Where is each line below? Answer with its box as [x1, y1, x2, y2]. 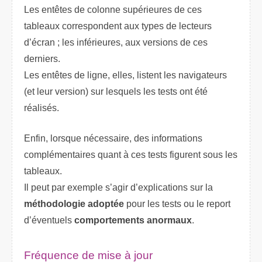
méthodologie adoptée [24, 198, 124, 209]
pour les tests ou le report [124, 198, 230, 209]
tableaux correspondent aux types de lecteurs [24, 20, 212, 31]
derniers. [24, 53, 60, 64]
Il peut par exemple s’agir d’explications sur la [24, 182, 213, 192]
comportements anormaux [74, 215, 192, 225]
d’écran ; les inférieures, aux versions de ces [24, 37, 208, 47]
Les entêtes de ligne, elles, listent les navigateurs [24, 70, 227, 80]
